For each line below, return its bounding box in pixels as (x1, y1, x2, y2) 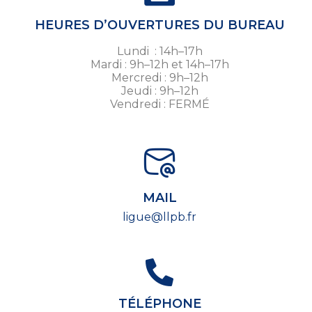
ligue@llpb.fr (123, 210, 196, 224)
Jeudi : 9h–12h (120, 84, 198, 98)
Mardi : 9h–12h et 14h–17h (90, 58, 229, 72)
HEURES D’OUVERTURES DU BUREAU (34, 17, 285, 33)
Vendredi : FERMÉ (109, 97, 210, 111)
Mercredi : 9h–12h (111, 71, 208, 85)
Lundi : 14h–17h (116, 45, 203, 58)
